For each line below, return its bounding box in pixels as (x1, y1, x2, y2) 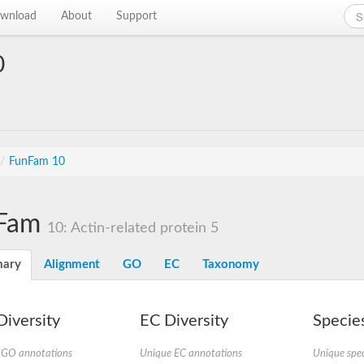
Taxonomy (202, 258, 259, 271)
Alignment (44, 258, 100, 271)
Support (116, 11, 158, 22)
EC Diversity (139, 313, 228, 329)
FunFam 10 (9, 156, 65, 167)
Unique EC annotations (139, 349, 242, 358)
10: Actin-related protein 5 (47, 221, 219, 235)
